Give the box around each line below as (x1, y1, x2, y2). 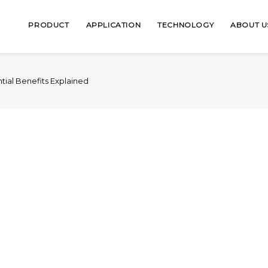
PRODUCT (28, 20, 69, 29)
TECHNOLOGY (157, 20, 214, 29)
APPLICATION (86, 20, 141, 29)
